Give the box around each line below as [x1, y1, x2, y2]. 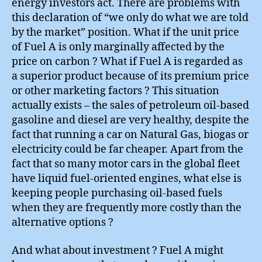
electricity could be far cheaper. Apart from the [12, 143, 243, 156]
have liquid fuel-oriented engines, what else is [12, 172, 242, 185]
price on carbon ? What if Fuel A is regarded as [12, 55, 243, 68]
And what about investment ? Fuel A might [12, 243, 223, 257]
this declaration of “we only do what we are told [12, 11, 249, 25]
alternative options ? [12, 216, 113, 229]
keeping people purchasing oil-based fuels [12, 187, 222, 200]
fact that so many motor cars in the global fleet [12, 157, 240, 171]
